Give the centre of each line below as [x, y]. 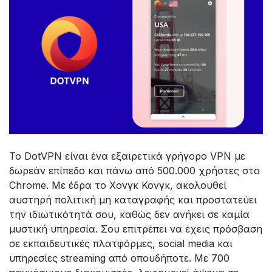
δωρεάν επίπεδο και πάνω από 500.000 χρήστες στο [134, 171]
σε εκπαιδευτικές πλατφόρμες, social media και [121, 244]
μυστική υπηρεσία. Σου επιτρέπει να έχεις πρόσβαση [136, 229]
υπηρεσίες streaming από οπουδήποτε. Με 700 [119, 258]
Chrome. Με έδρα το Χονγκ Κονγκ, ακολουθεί [118, 185]
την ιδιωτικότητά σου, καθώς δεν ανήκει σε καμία [129, 215]
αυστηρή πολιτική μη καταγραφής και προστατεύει [133, 200]
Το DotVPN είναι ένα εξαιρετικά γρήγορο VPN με [127, 156]
